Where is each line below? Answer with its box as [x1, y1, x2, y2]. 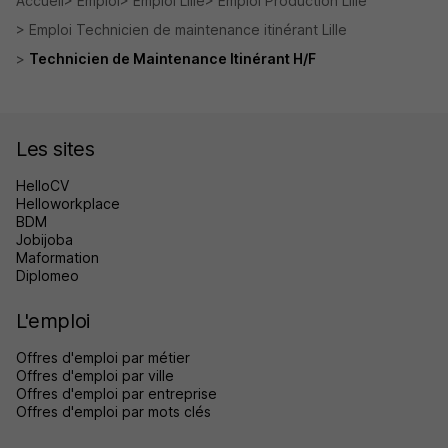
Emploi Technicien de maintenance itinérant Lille [29, 21, 347, 38]
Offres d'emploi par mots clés [16, 403, 211, 420]
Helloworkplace [16, 195, 120, 212]
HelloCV [16, 177, 69, 194]
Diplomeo [16, 267, 79, 284]
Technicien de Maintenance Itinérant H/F [29, 50, 316, 67]
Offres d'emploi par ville [16, 367, 174, 384]
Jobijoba [16, 231, 73, 248]
